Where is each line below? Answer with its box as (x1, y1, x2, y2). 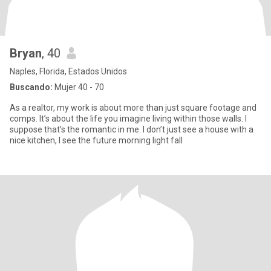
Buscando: (10, 82, 53, 92)
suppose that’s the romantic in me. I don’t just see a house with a (10, 125, 143, 134)
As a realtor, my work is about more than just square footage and (10, 103, 256, 113)
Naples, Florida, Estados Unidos (10, 67, 127, 76)
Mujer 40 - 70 (53, 82, 104, 92)
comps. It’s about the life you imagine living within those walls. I (10, 114, 247, 123)
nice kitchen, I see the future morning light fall (10, 135, 183, 145)
